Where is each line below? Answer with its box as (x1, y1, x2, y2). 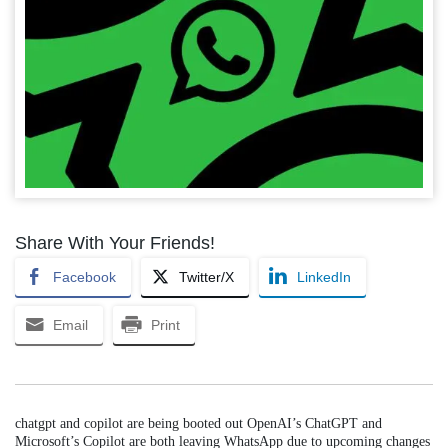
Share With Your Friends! (15, 232, 215, 253)
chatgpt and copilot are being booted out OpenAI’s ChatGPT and (15, 415, 382, 431)
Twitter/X (179, 268, 234, 285)
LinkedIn (297, 268, 351, 285)
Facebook (53, 268, 116, 285)
